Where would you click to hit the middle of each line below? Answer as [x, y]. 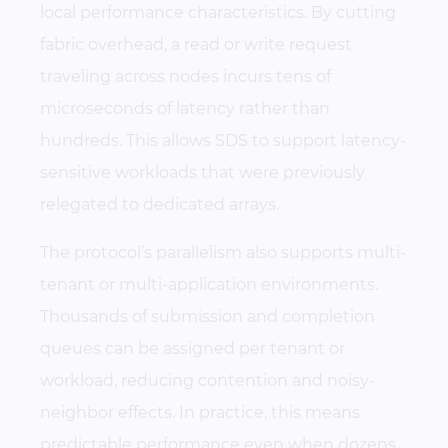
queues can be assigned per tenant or [192, 349]
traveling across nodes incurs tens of [185, 77]
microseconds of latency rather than [185, 109]
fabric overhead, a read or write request [196, 45]
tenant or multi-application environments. [209, 285]
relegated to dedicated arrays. [159, 205]
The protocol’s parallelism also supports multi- [223, 253]
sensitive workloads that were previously [202, 173]
